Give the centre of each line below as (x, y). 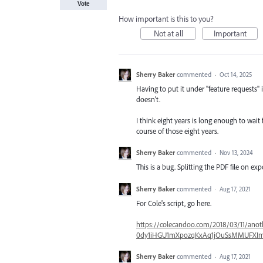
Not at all (168, 33)
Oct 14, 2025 (236, 75)
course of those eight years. (177, 131)
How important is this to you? (166, 19)
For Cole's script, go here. (174, 203)
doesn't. (148, 99)
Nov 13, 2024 (236, 153)
